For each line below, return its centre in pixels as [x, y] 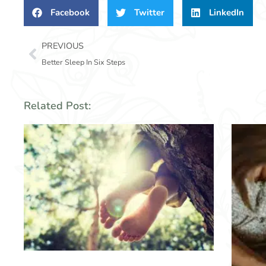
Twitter [149, 12]
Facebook [70, 12]
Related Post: [57, 106]
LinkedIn [227, 12]
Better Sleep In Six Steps [83, 62]
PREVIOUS [63, 46]
